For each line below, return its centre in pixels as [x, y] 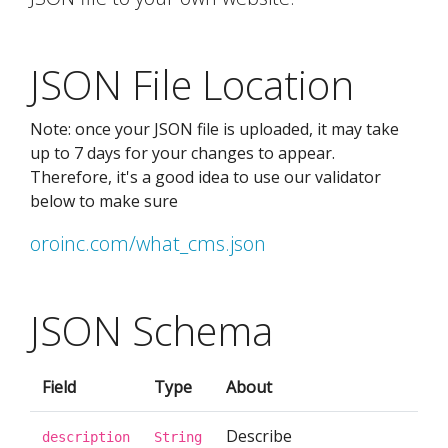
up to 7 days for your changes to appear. [182, 153]
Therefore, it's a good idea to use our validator [205, 177]
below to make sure [104, 201]
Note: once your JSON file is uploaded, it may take [214, 129]
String [178, 437]
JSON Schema [151, 330]
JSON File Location [192, 84]
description [86, 437]
